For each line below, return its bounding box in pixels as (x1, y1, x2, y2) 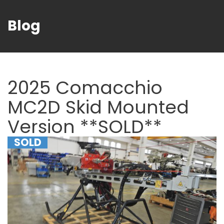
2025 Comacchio (7, 75, 162, 100)
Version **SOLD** (7, 114, 162, 139)
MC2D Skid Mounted (7, 94, 189, 120)
